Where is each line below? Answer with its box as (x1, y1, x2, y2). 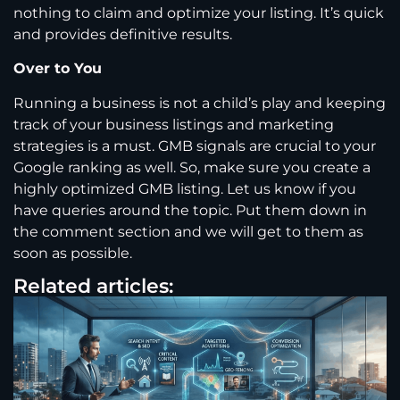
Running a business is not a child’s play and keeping (13, 94, 386, 112)
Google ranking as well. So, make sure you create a (13, 158, 371, 176)
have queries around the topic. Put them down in (13, 201, 367, 219)
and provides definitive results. (13, 25, 232, 43)
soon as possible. (13, 244, 132, 262)
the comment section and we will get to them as (13, 222, 363, 240)
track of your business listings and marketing (13, 115, 334, 133)
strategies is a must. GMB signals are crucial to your (13, 137, 376, 154)
